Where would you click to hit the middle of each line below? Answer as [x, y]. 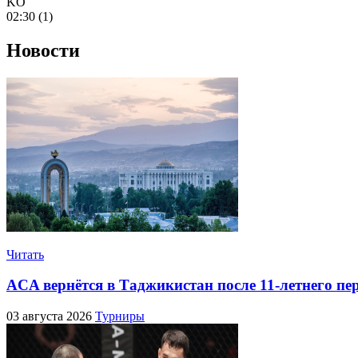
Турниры [120, 316]
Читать [25, 254]
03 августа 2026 [51, 316]
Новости [43, 50]
